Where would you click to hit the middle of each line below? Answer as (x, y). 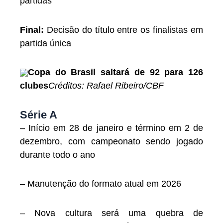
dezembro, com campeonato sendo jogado (111, 141)
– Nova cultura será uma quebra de (111, 213)
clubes (34, 86)
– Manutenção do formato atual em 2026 (101, 184)
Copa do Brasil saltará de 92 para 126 (115, 72)
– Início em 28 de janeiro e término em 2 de (111, 128)
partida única (46, 43)
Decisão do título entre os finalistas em (123, 30)
